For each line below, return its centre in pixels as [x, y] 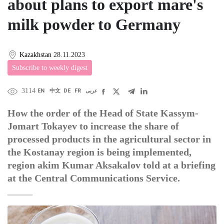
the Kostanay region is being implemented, [99, 152]
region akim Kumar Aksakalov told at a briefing [111, 165]
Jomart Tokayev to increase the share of [93, 126]
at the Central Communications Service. [94, 178]
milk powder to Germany [94, 24]
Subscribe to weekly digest [50, 68]
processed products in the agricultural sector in [109, 139]
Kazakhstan [35, 54]
